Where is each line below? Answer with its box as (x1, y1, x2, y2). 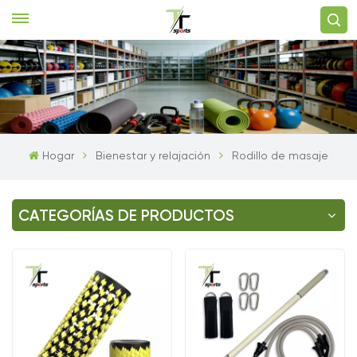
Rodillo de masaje (231, 150, 328, 162)
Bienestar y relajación (95, 150, 210, 162)
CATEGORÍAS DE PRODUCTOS (18, 208, 234, 224)
